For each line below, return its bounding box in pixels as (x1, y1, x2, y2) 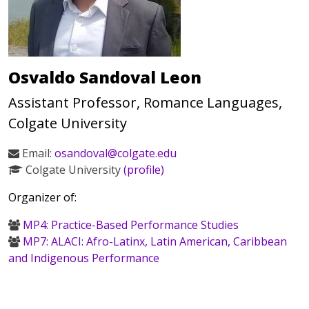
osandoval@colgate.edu (54, 146, 177, 161)
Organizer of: (8, 190, 77, 205)
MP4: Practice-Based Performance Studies (23, 217, 239, 232)
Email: (19, 146, 54, 161)
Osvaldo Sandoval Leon (8, 66, 201, 88)
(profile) (123, 162, 164, 177)
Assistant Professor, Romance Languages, (8, 93, 282, 112)
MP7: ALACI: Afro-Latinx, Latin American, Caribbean (23, 234, 287, 249)
